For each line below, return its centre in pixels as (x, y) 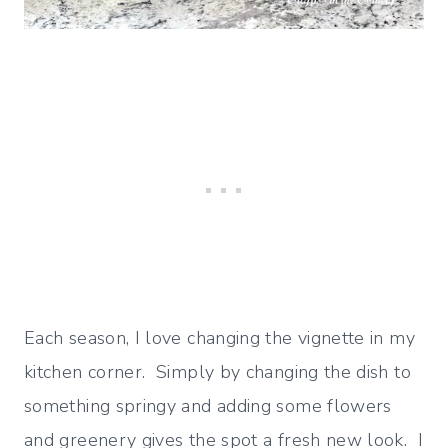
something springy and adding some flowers (208, 406)
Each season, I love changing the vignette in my (219, 338)
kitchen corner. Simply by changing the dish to (217, 372)
